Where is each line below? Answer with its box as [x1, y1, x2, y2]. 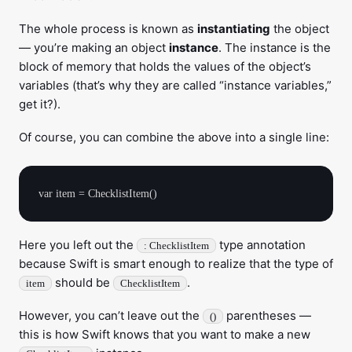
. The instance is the [218, 40, 331, 55]
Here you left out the [19, 237, 137, 252]
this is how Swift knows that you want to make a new [19, 327, 310, 342]
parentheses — [223, 308, 311, 323]
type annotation [216, 237, 306, 252]
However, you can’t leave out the [19, 308, 203, 323]
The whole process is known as [19, 21, 197, 36]
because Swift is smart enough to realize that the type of [19, 256, 333, 271]
